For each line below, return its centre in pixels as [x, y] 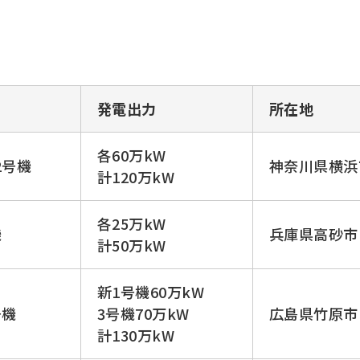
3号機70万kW [143, 313]
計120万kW [136, 176]
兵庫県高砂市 [314, 233]
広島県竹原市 [314, 313]
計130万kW [136, 335]
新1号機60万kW [151, 291]
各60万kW [132, 155]
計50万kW [132, 245]
